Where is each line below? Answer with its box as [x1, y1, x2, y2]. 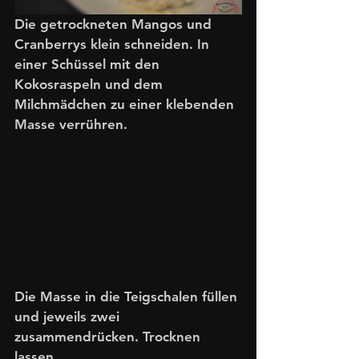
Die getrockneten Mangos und [14, 15, 216, 32]
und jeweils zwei [14, 308, 123, 325]
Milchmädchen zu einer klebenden [14, 95, 238, 112]
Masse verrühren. [14, 115, 127, 132]
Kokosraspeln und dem [14, 75, 167, 92]
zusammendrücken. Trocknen [14, 328, 204, 345]
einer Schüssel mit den [14, 55, 163, 72]
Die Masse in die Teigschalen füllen [14, 288, 241, 305]
